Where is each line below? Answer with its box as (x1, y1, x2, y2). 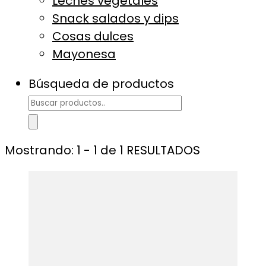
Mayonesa (52, 46, 116, 62)
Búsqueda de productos (28, 75, 174, 92)
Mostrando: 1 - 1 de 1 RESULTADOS (5, 142, 200, 159)
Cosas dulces (52, 28, 134, 45)
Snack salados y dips (52, 10, 179, 27)
